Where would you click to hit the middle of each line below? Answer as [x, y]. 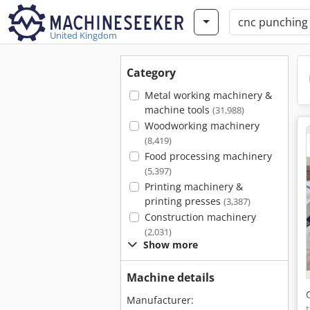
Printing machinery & [193, 186]
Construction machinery [200, 217]
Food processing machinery [208, 156]
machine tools [178, 110]
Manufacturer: [160, 300]
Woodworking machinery [202, 126]
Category [151, 73]
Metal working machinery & [208, 95]
